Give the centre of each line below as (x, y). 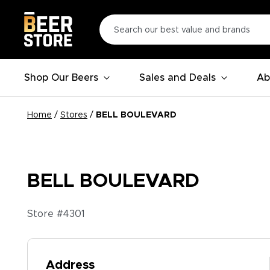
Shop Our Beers (61, 78)
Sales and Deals (177, 78)
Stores (74, 115)
